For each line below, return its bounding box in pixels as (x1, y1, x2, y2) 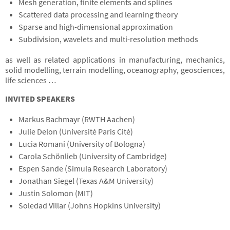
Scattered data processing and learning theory (18, 9, 178, 20)
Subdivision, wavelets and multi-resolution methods (18, 34, 198, 44)
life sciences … (5, 75, 56, 85)
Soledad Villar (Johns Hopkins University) (18, 200, 161, 210)
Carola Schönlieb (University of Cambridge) (18, 151, 167, 161)
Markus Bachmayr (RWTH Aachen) (18, 114, 135, 124)
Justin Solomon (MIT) (18, 188, 93, 198)
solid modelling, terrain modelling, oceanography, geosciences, (5, 65, 225, 75)
